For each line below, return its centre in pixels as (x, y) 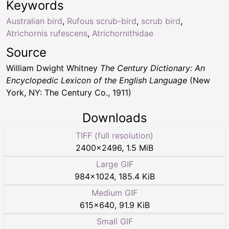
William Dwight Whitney (53, 68)
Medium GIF (114, 193)
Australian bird (34, 21)
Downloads (114, 118)
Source (26, 53)
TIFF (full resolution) (114, 136)
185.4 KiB (136, 177)
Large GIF (114, 164)
